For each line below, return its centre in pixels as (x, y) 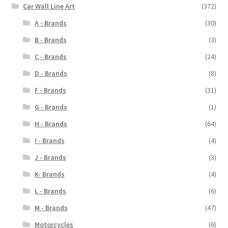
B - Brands (50, 39)
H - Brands (51, 123)
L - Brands (50, 191)
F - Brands (50, 90)
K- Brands (49, 174)
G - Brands (51, 107)
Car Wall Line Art (49, 6)
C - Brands (50, 56)
